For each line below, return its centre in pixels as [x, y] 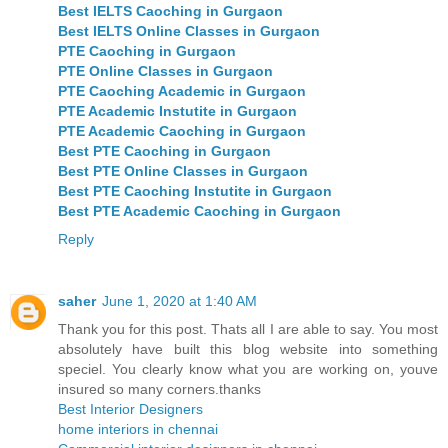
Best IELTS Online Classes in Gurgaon [189, 31]
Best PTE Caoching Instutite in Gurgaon [195, 191]
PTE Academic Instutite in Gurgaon [177, 111]
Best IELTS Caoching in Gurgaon [170, 11]
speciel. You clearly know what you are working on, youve [248, 369]
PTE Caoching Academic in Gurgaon [182, 91]
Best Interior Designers [130, 409]
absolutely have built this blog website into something [248, 349]
